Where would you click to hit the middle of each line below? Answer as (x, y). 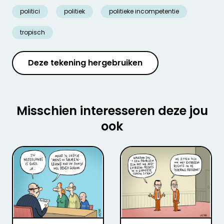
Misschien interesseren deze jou (112, 111)
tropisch (32, 32)
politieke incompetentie (144, 11)
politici (30, 11)
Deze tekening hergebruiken (85, 63)
